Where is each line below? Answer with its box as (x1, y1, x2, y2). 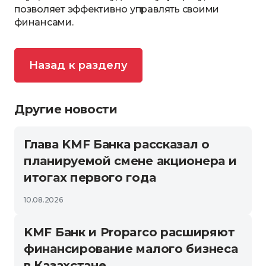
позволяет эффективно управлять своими (14, 4, 220, 15)
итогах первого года (24, 170, 156, 185)
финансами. (14, 17, 74, 28)
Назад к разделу (29, 59, 128, 72)
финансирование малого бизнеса (24, 242, 238, 256)
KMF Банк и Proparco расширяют (24, 225, 235, 239)
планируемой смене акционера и (24, 154, 237, 168)
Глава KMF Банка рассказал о (24, 137, 210, 151)
